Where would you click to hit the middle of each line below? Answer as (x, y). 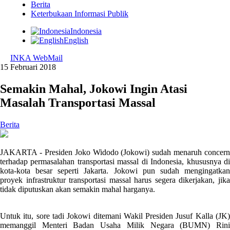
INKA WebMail (36, 58)
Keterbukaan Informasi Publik (80, 14)
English (76, 40)
